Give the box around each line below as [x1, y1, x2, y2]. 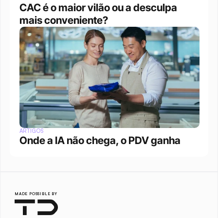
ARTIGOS [19, 127, 44, 135]
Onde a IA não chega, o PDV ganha [19, 134, 181, 147]
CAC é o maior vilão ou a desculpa [19, 1, 177, 14]
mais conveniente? [19, 14, 108, 27]
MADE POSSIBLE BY [15, 191, 57, 197]
